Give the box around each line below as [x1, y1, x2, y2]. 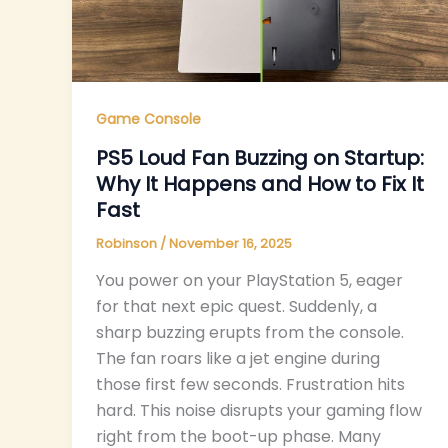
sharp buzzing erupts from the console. [96, 321, 404, 345]
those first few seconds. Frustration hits [96, 373, 405, 397]
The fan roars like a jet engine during [96, 347, 380, 371]
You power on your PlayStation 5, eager [96, 269, 403, 293]
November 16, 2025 [169, 233, 292, 253]
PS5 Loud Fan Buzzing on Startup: [96, 143, 424, 172]
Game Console [96, 109, 201, 130]
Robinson [96, 233, 160, 253]
